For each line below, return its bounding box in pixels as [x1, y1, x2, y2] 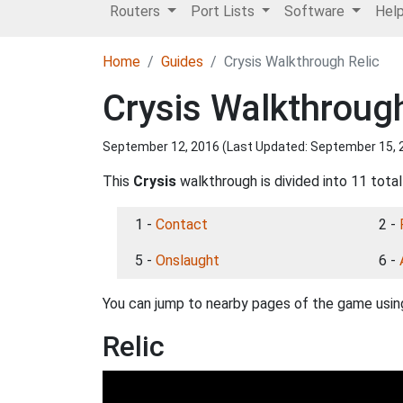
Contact [156, 216, 208, 233]
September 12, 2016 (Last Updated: [103, 139, 310, 154]
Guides [161, 53, 203, 70]
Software [284, 3, 349, 20]
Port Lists [190, 3, 258, 20]
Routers [110, 3, 164, 20]
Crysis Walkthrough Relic [224, 53, 380, 70]
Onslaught [156, 252, 219, 269]
